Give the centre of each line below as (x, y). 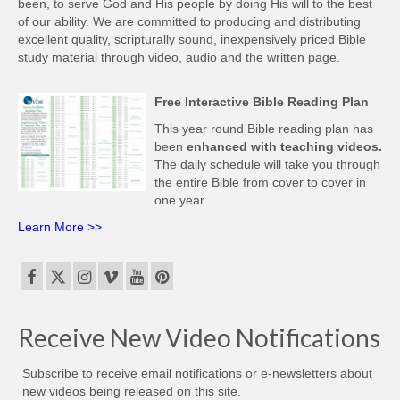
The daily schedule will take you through (267, 164)
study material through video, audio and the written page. (179, 57)
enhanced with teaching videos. (284, 146)
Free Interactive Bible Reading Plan (261, 101)
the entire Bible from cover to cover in (260, 182)
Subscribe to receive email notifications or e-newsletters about (197, 373)
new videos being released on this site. (132, 391)
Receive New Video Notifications (199, 337)
